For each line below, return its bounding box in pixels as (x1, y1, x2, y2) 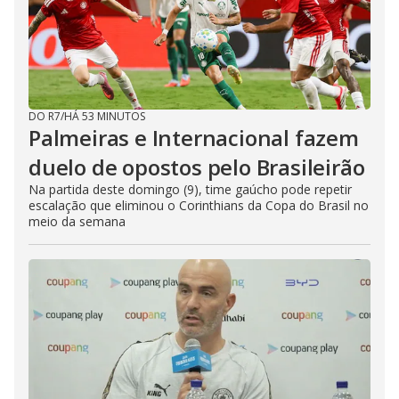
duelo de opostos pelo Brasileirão (28, 152, 365, 182)
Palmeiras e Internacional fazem (28, 123, 359, 152)
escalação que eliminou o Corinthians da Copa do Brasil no (28, 197, 369, 214)
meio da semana (28, 213, 126, 230)
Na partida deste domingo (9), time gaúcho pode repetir (28, 181, 352, 198)
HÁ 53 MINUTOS (64, 109, 145, 124)
